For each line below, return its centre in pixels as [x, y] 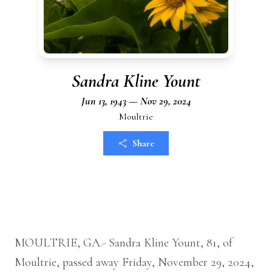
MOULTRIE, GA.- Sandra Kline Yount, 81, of [124, 243]
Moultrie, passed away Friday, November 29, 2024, [134, 262]
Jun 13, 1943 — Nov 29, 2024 [136, 101]
